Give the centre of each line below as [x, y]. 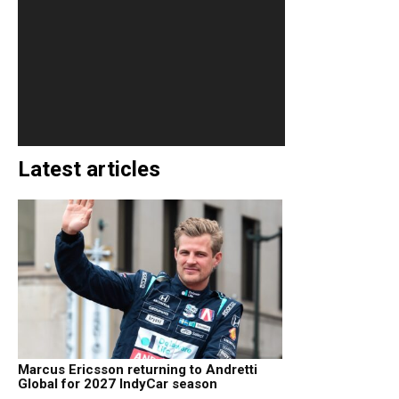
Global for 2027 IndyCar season [118, 383]
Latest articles [89, 170]
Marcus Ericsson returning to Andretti [138, 369]
